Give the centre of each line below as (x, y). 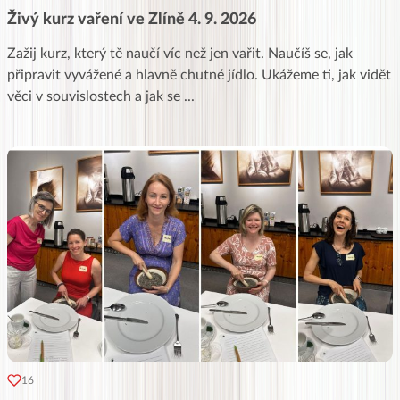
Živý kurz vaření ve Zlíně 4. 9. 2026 (132, 19)
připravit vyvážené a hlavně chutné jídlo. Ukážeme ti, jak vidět (199, 75)
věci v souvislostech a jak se (96, 96)
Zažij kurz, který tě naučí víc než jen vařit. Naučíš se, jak (180, 53)
